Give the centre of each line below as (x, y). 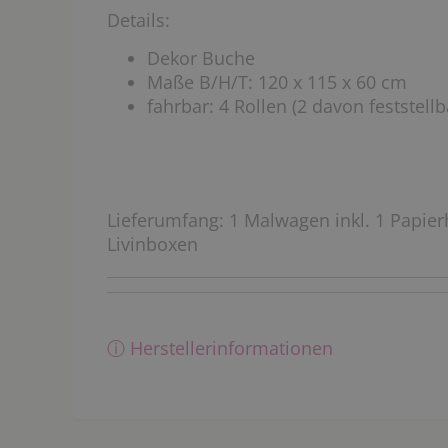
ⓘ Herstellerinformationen (220, 348)
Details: (138, 20)
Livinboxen (152, 244)
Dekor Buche (201, 58)
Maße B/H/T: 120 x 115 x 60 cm (277, 82)
